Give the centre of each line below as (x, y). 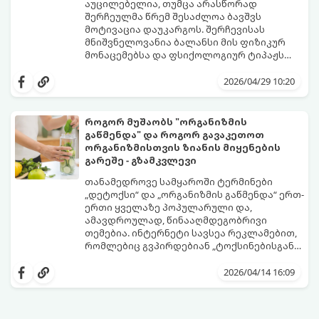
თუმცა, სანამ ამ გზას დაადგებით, (168, 284)
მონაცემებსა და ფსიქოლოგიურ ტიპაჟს (184, 54)
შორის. (102, 67)
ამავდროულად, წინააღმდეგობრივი (176, 220)
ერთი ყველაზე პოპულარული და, (168, 207)
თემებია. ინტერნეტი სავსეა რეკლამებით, (191, 232)
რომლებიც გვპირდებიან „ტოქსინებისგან (189, 245)
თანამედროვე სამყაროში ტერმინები (179, 181)
